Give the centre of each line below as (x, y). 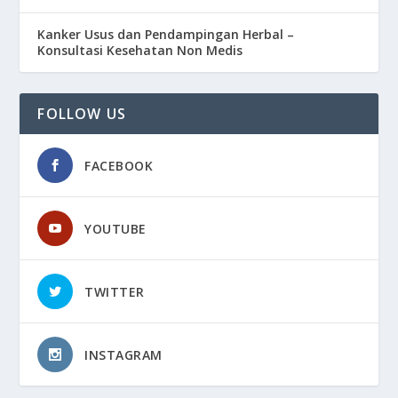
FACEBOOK (119, 166)
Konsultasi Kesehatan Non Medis (140, 51)
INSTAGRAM (123, 355)
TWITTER (115, 292)
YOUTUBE (115, 229)
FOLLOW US (82, 114)
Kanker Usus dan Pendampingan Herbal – (166, 35)
